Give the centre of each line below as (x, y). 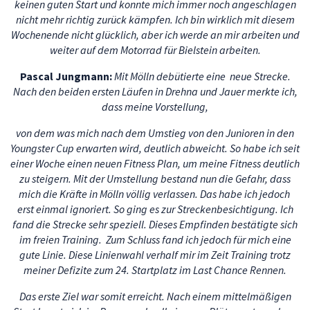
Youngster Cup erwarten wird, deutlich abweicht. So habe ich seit (155, 148)
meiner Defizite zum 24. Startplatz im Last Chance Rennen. (155, 270)
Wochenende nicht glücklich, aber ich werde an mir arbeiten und (155, 35)
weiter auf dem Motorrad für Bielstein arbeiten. (155, 50)
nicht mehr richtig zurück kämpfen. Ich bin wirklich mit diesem (155, 19)
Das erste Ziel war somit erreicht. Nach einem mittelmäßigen (155, 296)
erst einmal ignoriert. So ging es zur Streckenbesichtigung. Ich (155, 209)
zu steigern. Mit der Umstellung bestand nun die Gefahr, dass (155, 179)
